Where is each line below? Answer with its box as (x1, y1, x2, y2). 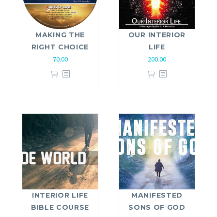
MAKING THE (35, 30, 85, 39)
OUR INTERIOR (128, 30, 186, 39)
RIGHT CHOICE (31, 42, 89, 51)
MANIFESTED (131, 190, 183, 200)
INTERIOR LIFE (31, 190, 89, 200)
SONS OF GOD (128, 202, 186, 212)
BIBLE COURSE (31, 202, 90, 212)
